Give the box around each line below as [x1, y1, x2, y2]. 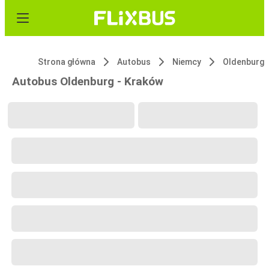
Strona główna [38, 57, 95, 67]
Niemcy [172, 57, 201, 67]
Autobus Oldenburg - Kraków [12, 74, 163, 88]
